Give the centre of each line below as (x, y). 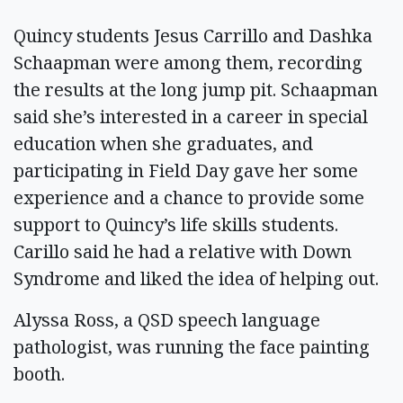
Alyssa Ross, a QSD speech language (167, 319)
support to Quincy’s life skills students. (176, 224)
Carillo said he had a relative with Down (183, 251)
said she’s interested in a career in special (191, 116)
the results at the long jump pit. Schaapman (196, 89)
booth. (41, 373)
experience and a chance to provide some (189, 197)
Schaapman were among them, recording (188, 62)
